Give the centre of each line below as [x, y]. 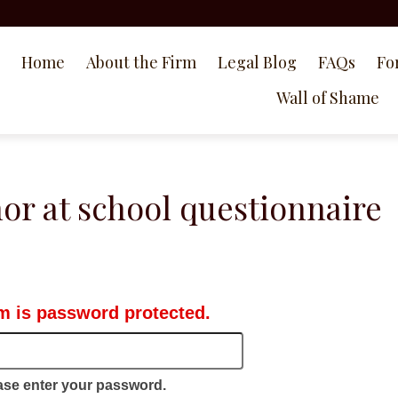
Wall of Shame [328, 98]
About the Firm [141, 62]
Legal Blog [257, 62]
